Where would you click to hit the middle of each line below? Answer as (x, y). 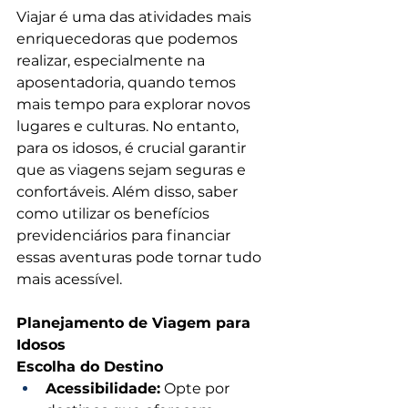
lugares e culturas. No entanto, (129, 127)
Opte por (197, 389)
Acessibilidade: (103, 389)
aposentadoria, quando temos (128, 83)
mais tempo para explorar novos (135, 105)
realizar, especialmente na (112, 61)
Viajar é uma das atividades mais (136, 17)
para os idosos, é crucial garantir (133, 148)
